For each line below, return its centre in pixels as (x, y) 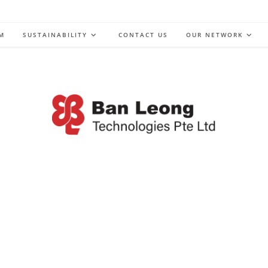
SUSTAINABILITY (55, 35)
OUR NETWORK (214, 35)
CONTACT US (143, 35)
